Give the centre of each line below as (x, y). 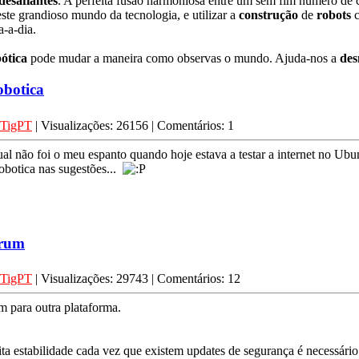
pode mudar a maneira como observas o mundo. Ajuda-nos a (184, 58)
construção (268, 15)
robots (334, 15)
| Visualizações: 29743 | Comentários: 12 (136, 279)
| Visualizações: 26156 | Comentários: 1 (133, 125)
